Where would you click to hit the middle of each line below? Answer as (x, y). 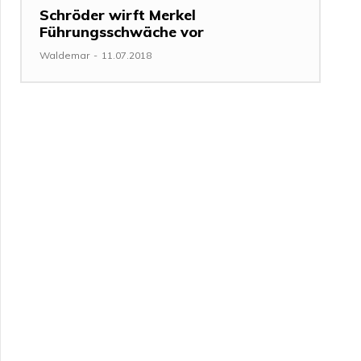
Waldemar (65, 55)
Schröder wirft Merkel (118, 15)
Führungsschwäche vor (122, 31)
